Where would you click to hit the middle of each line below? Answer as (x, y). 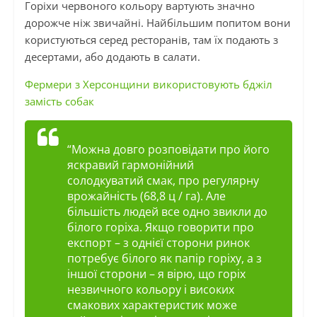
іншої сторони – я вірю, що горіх (156, 274)
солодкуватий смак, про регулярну (163, 181)
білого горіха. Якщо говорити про (160, 227)
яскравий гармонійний (130, 165)
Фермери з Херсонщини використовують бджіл (148, 85)
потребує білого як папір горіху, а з (164, 259)
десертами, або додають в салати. (112, 57)
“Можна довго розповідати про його (168, 150)
